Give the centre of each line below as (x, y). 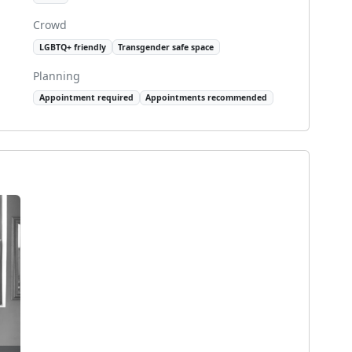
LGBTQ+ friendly (72, 48)
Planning (57, 75)
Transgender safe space (166, 48)
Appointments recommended (207, 98)
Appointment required (86, 98)
